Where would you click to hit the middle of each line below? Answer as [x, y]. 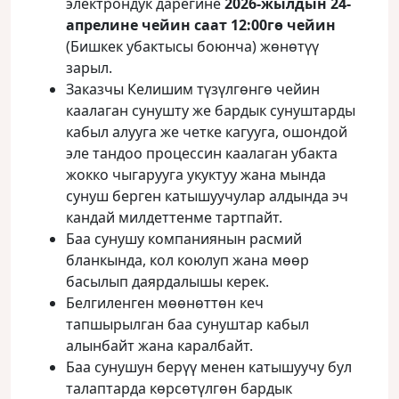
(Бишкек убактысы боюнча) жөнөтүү [192, 46]
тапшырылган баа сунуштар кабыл [187, 324]
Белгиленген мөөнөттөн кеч [165, 303]
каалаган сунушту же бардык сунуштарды [211, 110]
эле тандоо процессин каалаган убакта [202, 153]
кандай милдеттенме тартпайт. [174, 217]
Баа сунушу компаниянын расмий [184, 239]
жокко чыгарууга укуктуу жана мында [196, 175]
